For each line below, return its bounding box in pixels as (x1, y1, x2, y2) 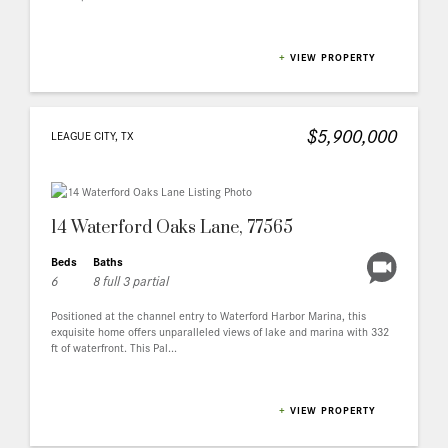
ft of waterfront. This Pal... (51, 338, 177, 357)
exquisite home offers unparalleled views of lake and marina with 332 (51, 322, 389, 341)
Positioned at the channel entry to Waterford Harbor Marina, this (51, 306, 366, 325)
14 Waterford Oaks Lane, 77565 (51, 217, 293, 240)
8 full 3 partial (93, 270, 169, 291)
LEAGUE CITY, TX (51, 126, 134, 145)
